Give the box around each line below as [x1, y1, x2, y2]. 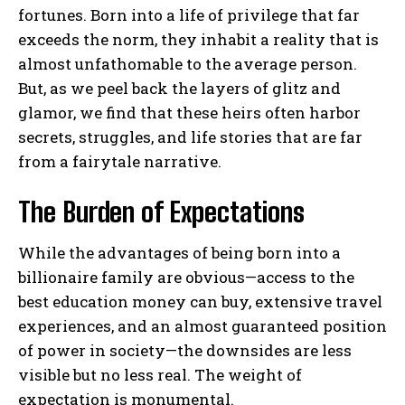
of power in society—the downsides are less [18, 340, 352, 362]
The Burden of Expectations [18, 195, 305, 229]
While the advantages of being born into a [18, 242, 341, 264]
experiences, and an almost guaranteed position [18, 316, 387, 337]
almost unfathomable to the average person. [18, 53, 357, 75]
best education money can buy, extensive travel [18, 291, 382, 313]
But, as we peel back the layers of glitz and [18, 78, 341, 99]
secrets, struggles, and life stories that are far [18, 127, 363, 148]
